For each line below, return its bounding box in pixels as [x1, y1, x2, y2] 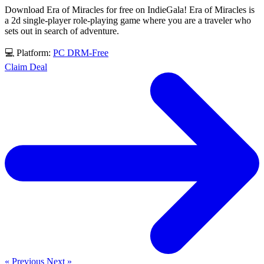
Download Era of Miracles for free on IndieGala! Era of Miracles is [5, 4, 255, 15]
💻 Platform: [5, 47, 53, 58]
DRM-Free [67, 47, 108, 58]
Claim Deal [5, 61, 47, 72]
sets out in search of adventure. [5, 25, 119, 36]
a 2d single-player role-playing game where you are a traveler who [5, 15, 251, 25]
